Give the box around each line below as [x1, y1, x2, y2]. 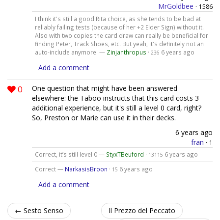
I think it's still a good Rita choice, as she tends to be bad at [34, 14, 201, 23]
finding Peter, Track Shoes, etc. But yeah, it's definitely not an [34, 39, 204, 48]
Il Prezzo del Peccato [108, 206, 175, 216]
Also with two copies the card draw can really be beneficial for [34, 31, 208, 39]
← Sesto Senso [15, 206, 63, 216]
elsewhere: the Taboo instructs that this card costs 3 [32, 93, 199, 103]
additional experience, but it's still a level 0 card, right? [32, 103, 201, 112]
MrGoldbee [158, 1, 193, 11]
